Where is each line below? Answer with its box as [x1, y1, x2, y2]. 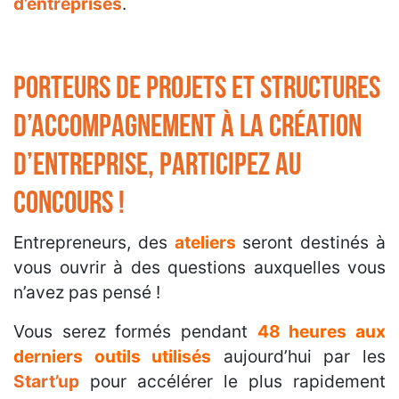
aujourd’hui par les [223, 346, 387, 368]
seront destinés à [242, 232, 386, 254]
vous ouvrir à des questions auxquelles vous [13, 256, 386, 279]
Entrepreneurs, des [13, 232, 175, 254]
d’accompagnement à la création [13, 108, 362, 147]
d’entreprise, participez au [13, 146, 301, 185]
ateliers [175, 232, 236, 254]
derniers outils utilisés [13, 346, 212, 368]
